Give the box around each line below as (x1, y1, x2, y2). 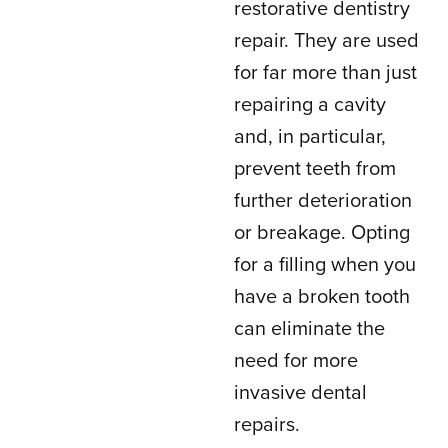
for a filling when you (234, 253, 416, 277)
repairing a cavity (234, 93, 386, 117)
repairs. (234, 413, 300, 437)
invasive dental (234, 381, 367, 405)
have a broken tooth (234, 285, 410, 309)
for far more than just (234, 61, 417, 85)
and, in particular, (234, 125, 386, 149)
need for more (234, 349, 358, 373)
